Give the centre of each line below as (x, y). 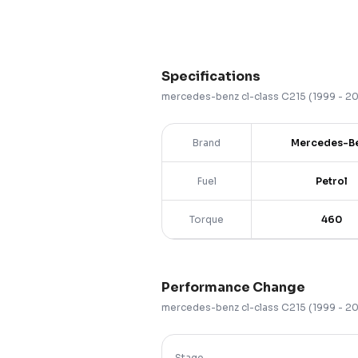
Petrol (332, 181)
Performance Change (233, 287)
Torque (207, 219)
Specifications (211, 76)
